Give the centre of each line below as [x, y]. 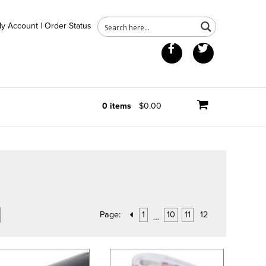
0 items [116, 106]
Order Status [68, 26]
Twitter [231, 47]
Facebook [205, 47]
